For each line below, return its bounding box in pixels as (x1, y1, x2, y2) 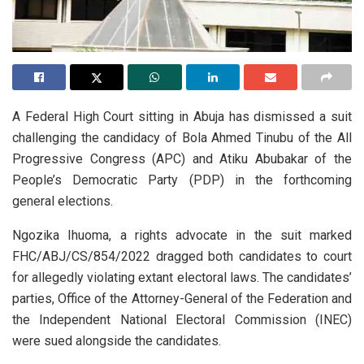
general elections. (12, 193, 113, 210)
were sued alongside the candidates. (12, 333, 221, 349)
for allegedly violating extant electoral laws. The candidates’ (12, 270, 352, 286)
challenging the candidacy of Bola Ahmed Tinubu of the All (12, 130, 352, 146)
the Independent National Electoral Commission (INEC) (12, 312, 352, 328)
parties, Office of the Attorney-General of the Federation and (12, 291, 352, 307)
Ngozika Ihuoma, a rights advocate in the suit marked (12, 227, 352, 244)
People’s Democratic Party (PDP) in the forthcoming (12, 172, 352, 188)
